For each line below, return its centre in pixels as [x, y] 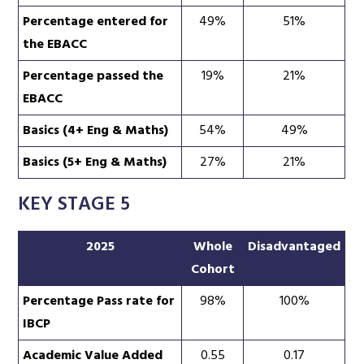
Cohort [212, 269]
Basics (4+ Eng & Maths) [96, 130]
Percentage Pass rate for [99, 301]
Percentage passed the [93, 76]
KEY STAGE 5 [74, 204]
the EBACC [55, 44]
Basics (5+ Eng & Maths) [95, 162]
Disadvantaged [295, 247]
